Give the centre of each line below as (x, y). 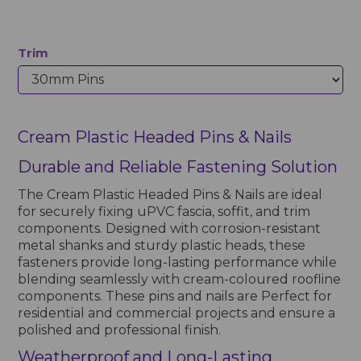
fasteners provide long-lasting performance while (178, 262)
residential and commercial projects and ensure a (177, 313)
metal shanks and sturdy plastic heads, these (162, 245)
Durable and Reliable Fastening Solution (178, 166)
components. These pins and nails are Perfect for (175, 296)
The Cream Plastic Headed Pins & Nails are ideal (170, 194)
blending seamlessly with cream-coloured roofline (180, 279)
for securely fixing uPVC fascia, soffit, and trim (164, 211)
